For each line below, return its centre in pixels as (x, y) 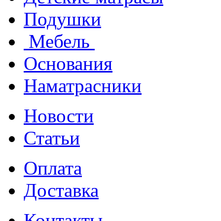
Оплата (53, 168)
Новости (59, 116)
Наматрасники (83, 86)
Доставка (61, 190)
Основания (68, 64)
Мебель (59, 41)
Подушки (62, 19)
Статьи (52, 138)
